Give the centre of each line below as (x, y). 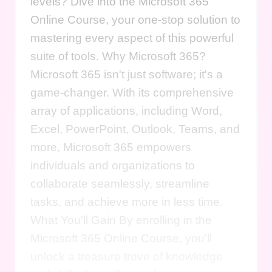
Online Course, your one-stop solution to (135, 19)
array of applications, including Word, (126, 110)
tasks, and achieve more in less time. (127, 202)
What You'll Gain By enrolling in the (121, 220)
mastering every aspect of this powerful (132, 38)
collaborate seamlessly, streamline (120, 183)
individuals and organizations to (113, 165)
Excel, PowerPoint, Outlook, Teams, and (135, 129)
